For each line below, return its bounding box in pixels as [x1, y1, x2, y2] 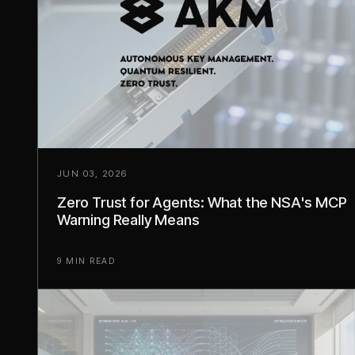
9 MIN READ [57, 255, 116, 267]
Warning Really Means [57, 210, 200, 228]
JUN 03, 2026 [57, 167, 128, 179]
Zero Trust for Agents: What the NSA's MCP [57, 193, 347, 211]
